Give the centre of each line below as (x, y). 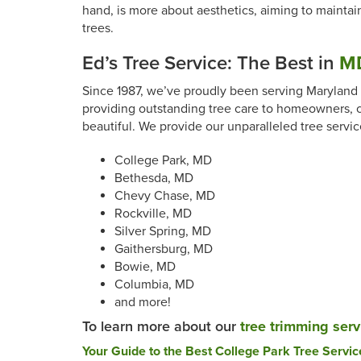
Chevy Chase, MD (165, 196)
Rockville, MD (153, 214)
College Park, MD (163, 160)
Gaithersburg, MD (164, 249)
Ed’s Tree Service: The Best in (211, 63)
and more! (143, 302)
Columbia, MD (154, 284)
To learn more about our (161, 326)
